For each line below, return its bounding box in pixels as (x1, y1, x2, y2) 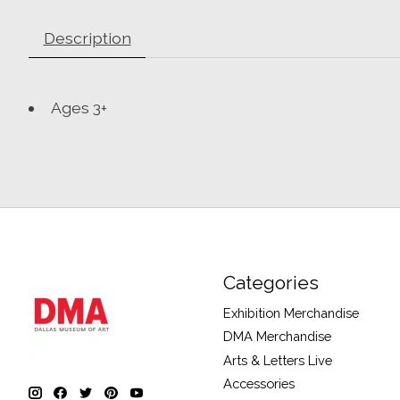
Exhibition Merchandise (222, 305, 359, 321)
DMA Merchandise (222, 329, 331, 345)
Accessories (222, 375, 295, 391)
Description (43, 28, 131, 47)
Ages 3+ (50, 97, 111, 117)
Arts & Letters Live (222, 352, 332, 368)
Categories (222, 271, 319, 295)
